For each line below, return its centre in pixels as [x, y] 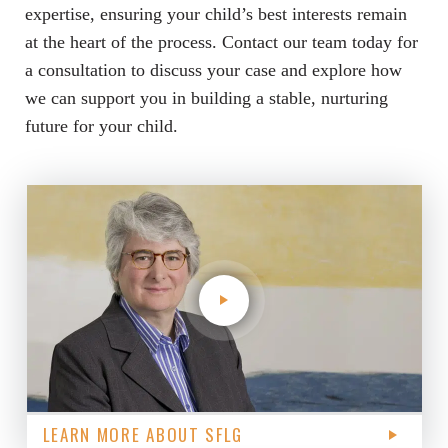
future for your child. [101, 126]
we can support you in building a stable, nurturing [206, 98]
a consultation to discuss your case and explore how [213, 70]
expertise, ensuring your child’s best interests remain [216, 14]
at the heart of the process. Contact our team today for [221, 42]
